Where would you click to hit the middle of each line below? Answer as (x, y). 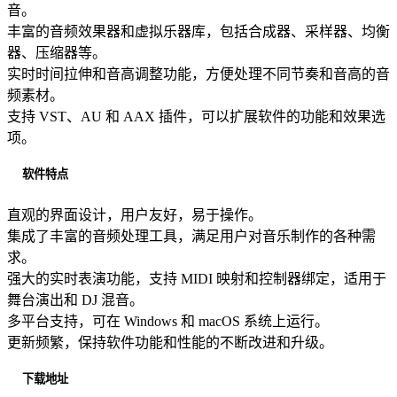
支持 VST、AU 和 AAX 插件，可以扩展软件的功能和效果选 (196, 117)
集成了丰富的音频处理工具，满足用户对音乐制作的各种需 (191, 236)
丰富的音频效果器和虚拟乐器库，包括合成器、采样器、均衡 (198, 32)
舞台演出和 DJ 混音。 (75, 300)
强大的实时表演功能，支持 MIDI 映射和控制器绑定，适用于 (197, 278)
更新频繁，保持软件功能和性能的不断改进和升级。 (170, 342)
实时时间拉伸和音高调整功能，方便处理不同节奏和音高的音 (198, 74)
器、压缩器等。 (57, 53)
